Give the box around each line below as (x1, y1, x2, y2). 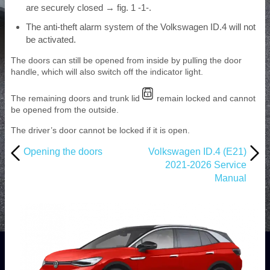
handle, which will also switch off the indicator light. (11, 66, 203, 77)
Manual (215, 172, 247, 183)
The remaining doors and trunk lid (11, 93, 142, 103)
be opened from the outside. (11, 104, 119, 115)
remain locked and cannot (154, 93, 256, 103)
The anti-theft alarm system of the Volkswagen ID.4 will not (26, 21, 256, 32)
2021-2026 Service (165, 159, 247, 170)
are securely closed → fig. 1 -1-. (26, 2, 151, 13)
